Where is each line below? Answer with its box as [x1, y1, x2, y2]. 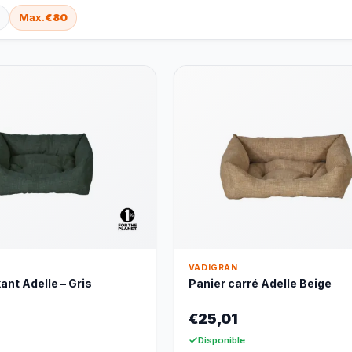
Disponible [197, 335, 245, 346]
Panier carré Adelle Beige [188, 277, 332, 291]
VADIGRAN [188, 262, 238, 273]
